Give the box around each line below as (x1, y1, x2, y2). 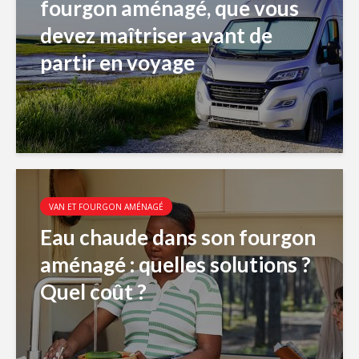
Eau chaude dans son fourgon (40, 224, 316, 250)
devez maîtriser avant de (40, 22, 272, 48)
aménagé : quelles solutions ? (40, 252, 311, 277)
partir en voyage (40, 50, 195, 75)
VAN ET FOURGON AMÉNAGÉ (49, 201, 163, 212)
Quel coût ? (40, 279, 147, 305)
